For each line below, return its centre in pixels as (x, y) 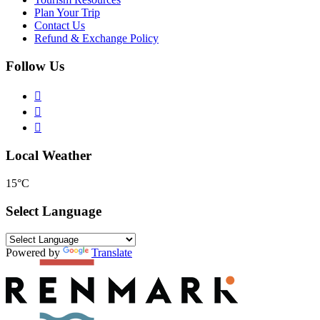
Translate (112, 252)
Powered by (34, 252)
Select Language (54, 211)
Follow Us (35, 66)
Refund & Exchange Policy (96, 39)
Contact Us (60, 26)
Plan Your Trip (67, 13)
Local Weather (49, 156)
